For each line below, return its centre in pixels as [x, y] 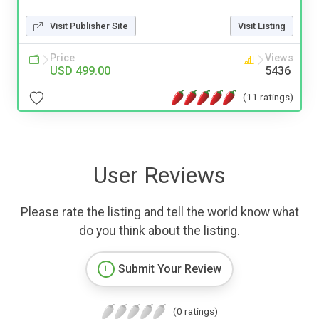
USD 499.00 [80, 70]
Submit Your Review [170, 268]
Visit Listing [262, 26]
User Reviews [159, 175]
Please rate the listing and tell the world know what [159, 212]
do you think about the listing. [159, 230]
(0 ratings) [195, 311]
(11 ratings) [268, 97]
